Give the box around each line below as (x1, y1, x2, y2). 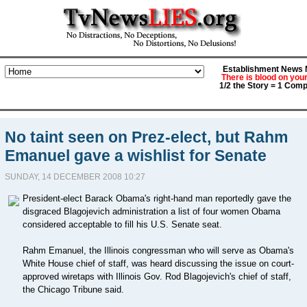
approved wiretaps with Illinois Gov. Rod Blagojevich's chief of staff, (22, 271, 291, 282)
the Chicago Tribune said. (22, 284, 124, 295)
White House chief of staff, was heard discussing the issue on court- (22, 258, 294, 269)
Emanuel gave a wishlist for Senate (4, 147, 267, 164)
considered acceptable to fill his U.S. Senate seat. (22, 219, 222, 230)
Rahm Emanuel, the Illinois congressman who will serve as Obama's (22, 245, 294, 256)
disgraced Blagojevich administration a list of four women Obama (22, 206, 280, 217)
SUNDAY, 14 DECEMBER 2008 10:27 (4, 172, 145, 182)
